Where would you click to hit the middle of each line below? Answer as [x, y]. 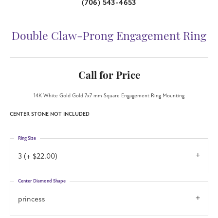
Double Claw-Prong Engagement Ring [109, 37]
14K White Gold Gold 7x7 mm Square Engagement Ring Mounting [109, 95]
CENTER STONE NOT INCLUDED [50, 114]
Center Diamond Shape [42, 181]
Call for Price [109, 76]
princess [32, 199]
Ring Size [27, 138]
